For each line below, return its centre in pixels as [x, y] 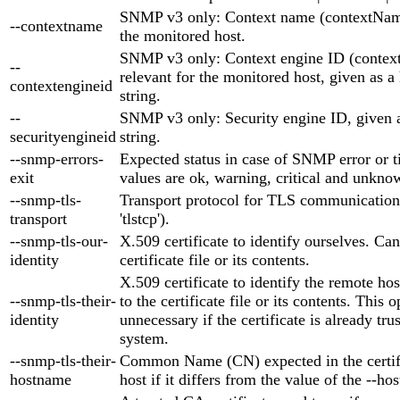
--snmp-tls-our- [59, 241]
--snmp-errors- [57, 158]
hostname [41, 379]
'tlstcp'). [145, 218]
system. [144, 338]
